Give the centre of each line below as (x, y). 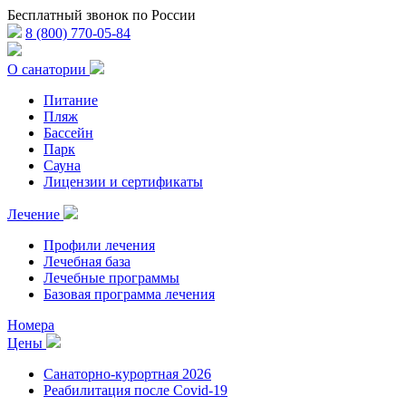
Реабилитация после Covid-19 (135, 390)
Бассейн (68, 133)
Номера (31, 325)
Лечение (35, 214)
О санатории (48, 69)
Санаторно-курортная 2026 (127, 374)
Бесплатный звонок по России (101, 15)
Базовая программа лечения (129, 294)
